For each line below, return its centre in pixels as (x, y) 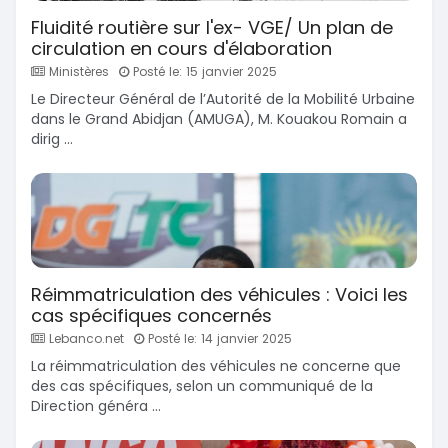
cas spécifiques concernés (151, 316)
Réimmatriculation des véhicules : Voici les (219, 295)
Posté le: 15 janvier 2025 (203, 72)
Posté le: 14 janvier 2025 (218, 339)
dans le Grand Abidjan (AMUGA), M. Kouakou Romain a (219, 119)
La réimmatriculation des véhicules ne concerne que (216, 366)
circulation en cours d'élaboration (181, 49)
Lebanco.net (84, 339)
